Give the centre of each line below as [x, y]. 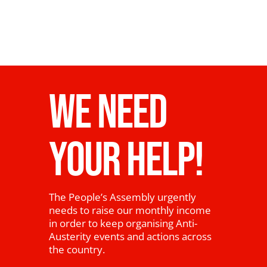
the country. [77, 249]
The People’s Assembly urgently [123, 197]
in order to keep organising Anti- [123, 223]
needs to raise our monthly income [130, 210]
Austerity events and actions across [131, 236]
